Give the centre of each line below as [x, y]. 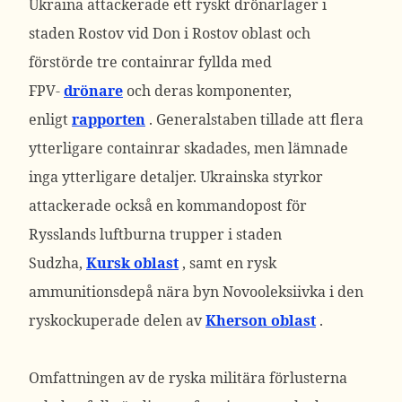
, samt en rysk [227, 263]
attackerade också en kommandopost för [168, 205]
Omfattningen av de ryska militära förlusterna [188, 378]
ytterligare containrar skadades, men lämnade [188, 148]
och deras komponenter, [207, 91]
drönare [93, 91]
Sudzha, [57, 263]
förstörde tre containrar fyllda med [150, 62]
